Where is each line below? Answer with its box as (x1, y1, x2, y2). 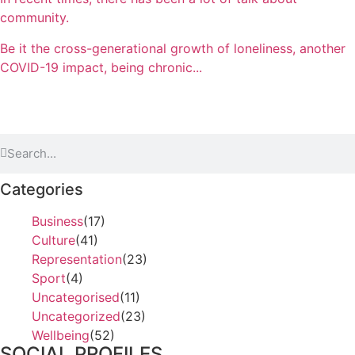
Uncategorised (32, 288, 120, 305)
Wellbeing (32, 326, 90, 343)
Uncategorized (32, 307, 120, 324)
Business (32, 212, 83, 229)
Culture (32, 231, 75, 248)
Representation (32, 250, 122, 267)
